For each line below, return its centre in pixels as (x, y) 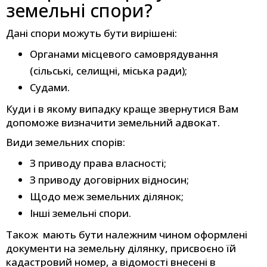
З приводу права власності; (98, 163)
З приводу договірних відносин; (109, 180)
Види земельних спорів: (66, 142)
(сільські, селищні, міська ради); (108, 71)
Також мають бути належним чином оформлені (127, 235)
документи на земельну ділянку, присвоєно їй (121, 249)
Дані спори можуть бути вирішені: (91, 33)
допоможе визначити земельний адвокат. (113, 123)
